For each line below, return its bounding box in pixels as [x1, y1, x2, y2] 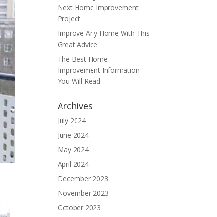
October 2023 [58, 203, 101, 212]
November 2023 [58, 188, 109, 198]
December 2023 [58, 174, 108, 183]
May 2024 [58, 145, 89, 154]
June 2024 [58, 130, 89, 139]
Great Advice [58, 40, 98, 49]
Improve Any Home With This [58, 29, 150, 38]
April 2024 [58, 159, 89, 169]
